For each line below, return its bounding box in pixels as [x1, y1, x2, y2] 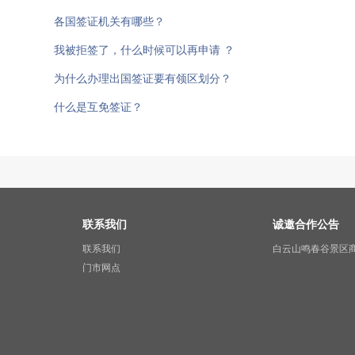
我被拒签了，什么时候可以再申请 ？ [54, 44, 235, 56]
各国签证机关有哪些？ [54, 15, 165, 28]
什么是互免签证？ [54, 101, 143, 113]
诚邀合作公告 [273, 218, 339, 231]
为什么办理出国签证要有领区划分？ [54, 72, 231, 85]
